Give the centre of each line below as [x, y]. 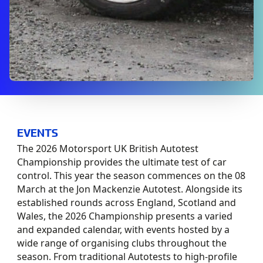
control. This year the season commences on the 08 [131, 176]
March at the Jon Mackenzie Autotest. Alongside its [130, 189]
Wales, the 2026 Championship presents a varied [125, 216]
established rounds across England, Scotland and [127, 203]
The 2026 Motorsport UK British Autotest [108, 149]
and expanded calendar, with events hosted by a [124, 230]
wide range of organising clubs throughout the [122, 243]
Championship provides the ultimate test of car [122, 162]
